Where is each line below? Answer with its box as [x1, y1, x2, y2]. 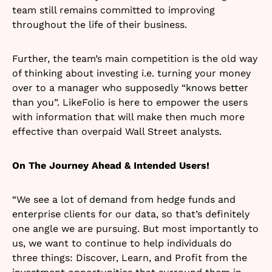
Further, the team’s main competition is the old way [12, 53, 257, 65]
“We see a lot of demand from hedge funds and [12, 194, 236, 206]
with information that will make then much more [12, 111, 245, 123]
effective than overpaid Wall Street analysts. [12, 126, 222, 138]
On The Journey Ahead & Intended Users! [12, 160, 209, 172]
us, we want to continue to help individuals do [12, 237, 232, 250]
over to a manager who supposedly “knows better [12, 82, 248, 94]
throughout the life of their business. [12, 19, 187, 31]
